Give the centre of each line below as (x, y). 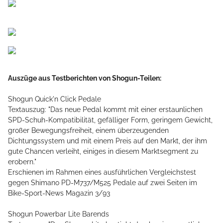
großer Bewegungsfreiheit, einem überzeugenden (88, 131)
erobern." (22, 162)
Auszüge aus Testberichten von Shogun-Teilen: (85, 78)
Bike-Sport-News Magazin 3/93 (59, 193)
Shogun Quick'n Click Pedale (55, 99)
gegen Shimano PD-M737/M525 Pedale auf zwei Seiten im (103, 183)
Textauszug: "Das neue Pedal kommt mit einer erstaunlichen (105, 110)
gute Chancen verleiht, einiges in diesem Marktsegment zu (103, 152)
